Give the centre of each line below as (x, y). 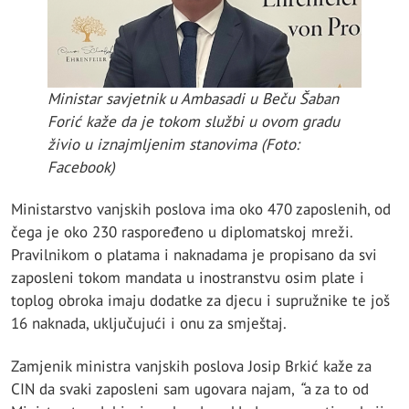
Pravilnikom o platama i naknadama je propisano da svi (194, 255)
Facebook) (81, 168)
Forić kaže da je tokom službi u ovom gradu (194, 122)
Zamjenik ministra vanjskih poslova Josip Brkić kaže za (191, 366)
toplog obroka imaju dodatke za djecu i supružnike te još (200, 301)
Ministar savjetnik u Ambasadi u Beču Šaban (193, 99)
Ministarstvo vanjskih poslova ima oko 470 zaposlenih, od (201, 210)
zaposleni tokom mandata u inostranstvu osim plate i (188, 278)
